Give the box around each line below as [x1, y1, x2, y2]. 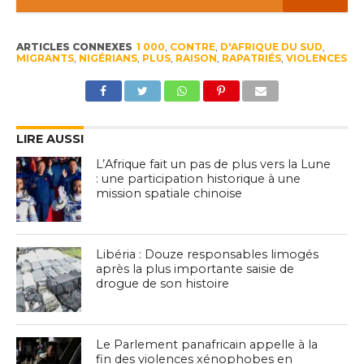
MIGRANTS [15, 51, 74, 64]
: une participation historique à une [96, 171, 301, 186]
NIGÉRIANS [78, 51, 137, 64]
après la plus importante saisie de [96, 261, 295, 276]
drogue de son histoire [96, 275, 230, 291]
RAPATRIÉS [221, 51, 281, 64]
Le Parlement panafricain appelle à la [96, 336, 318, 352]
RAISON [175, 51, 217, 64]
